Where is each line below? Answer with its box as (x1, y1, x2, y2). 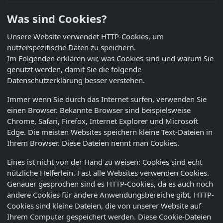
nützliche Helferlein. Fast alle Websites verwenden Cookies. (7, 167, 209, 178)
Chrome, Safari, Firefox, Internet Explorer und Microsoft (7, 115, 198, 126)
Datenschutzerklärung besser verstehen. (7, 75, 145, 85)
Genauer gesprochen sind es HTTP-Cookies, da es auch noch (7, 178, 213, 189)
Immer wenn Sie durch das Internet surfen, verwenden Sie (7, 94, 207, 104)
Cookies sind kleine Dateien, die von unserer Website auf (7, 200, 201, 211)
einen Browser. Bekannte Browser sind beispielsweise (7, 105, 191, 115)
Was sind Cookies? (7, 10, 107, 26)
